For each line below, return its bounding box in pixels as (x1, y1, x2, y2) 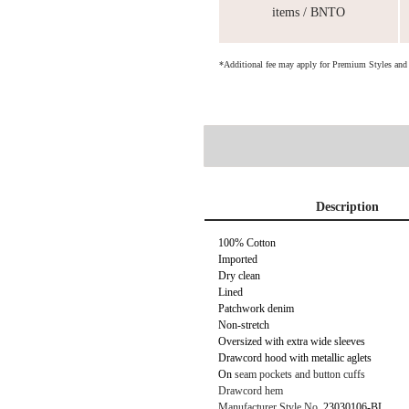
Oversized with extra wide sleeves (218, 335, 365, 348)
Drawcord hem (218, 384, 283, 397)
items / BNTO (272, 5, 346, 19)
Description (315, 200, 379, 215)
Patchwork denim (218, 302, 294, 315)
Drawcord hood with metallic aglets (218, 351, 372, 364)
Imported (218, 253, 257, 266)
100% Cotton (218, 236, 276, 249)
